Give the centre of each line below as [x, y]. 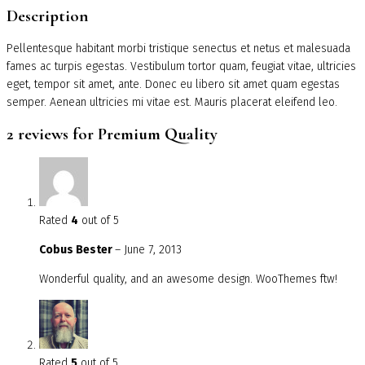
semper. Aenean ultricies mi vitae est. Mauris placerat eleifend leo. [172, 102]
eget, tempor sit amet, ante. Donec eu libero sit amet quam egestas [173, 84]
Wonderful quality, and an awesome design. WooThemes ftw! [188, 279]
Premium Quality [158, 134]
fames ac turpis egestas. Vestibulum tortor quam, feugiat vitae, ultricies [181, 66]
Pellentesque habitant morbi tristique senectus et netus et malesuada [178, 48]
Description [47, 16]
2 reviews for [52, 134]
